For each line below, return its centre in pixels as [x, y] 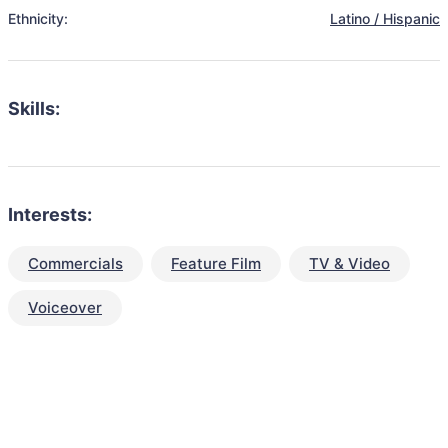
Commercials [75, 263]
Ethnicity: [38, 18]
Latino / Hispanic [385, 18]
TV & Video [349, 263]
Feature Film [216, 263]
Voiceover [65, 307]
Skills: [34, 108]
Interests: [50, 214]
